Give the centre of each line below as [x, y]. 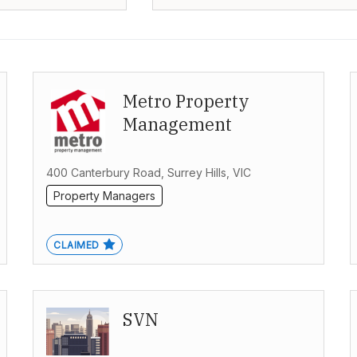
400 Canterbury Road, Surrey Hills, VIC [149, 173]
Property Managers [105, 196]
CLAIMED [76, 245]
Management [178, 124]
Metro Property [186, 101]
